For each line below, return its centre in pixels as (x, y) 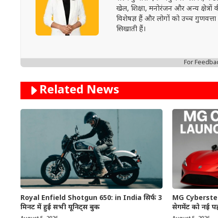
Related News (79, 90)
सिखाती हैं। (131, 30)
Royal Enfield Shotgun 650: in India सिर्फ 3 (91, 198)
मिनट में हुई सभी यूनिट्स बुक (60, 207)
